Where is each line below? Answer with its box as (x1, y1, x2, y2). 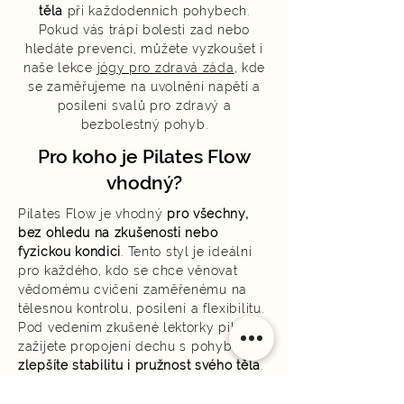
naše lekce (23, 60, 97, 75)
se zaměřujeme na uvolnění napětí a (28, 79, 261, 94)
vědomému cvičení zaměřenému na (18, 282, 247, 297)
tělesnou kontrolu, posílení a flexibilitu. (18, 301, 264, 316)
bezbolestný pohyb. (80, 117, 208, 132)
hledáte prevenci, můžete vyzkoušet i (24, 41, 264, 56)
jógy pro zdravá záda (96, 60, 234, 75)
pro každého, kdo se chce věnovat (18, 263, 238, 278)
